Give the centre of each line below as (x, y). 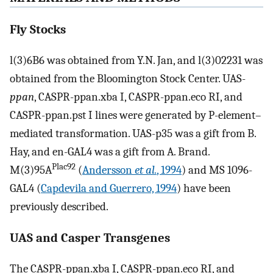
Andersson (108, 170)
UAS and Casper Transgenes (90, 238)
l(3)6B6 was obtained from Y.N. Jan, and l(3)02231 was (136, 60)
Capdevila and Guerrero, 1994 (109, 188)
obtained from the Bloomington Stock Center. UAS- (128, 78)
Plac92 (64, 166)
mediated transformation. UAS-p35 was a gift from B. (133, 133)
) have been (204, 188)
